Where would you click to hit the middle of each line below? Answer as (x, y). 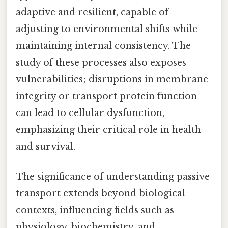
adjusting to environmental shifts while (107, 29)
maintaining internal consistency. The (103, 46)
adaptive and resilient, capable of (92, 12)
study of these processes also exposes (101, 63)
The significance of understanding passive (113, 177)
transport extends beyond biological (101, 194)
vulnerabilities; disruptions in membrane (112, 80)
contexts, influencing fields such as (95, 210)
